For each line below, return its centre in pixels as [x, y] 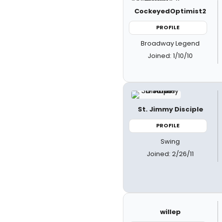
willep [170, 212]
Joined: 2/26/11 [170, 154]
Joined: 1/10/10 [170, 55]
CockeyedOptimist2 [170, 11]
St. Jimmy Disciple [170, 109]
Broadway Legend [170, 43]
